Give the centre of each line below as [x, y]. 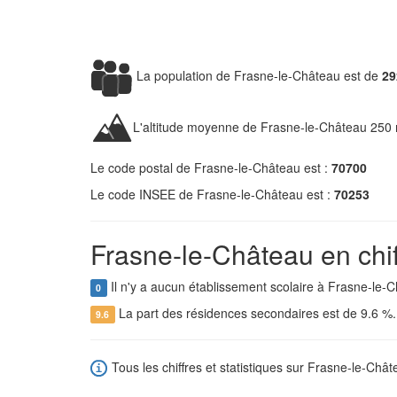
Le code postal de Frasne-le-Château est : [211, 167]
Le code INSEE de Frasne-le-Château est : [212, 194]
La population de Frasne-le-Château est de [257, 75]
